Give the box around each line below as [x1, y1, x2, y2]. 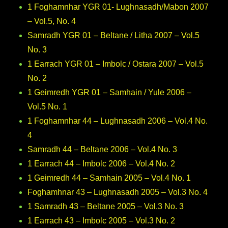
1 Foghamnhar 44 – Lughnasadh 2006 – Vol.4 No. [27, 116, 208, 125]
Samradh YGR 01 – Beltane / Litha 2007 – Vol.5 [27, 31, 200, 40]
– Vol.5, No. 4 [27, 16, 76, 25]
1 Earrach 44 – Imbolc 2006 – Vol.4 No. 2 [27, 159, 176, 168]
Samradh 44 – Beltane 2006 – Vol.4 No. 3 [27, 145, 178, 154]
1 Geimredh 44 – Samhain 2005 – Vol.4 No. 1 [27, 173, 191, 182]
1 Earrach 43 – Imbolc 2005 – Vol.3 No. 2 [27, 216, 176, 225]
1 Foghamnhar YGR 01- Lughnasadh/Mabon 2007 [27, 2, 209, 11]
